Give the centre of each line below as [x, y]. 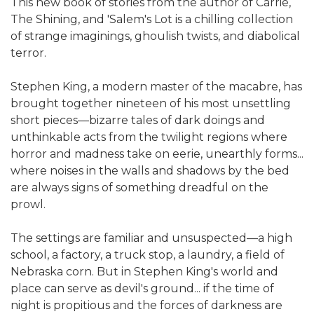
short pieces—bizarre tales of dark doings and [138, 120]
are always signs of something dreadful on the [139, 187]
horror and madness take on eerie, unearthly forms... [157, 153]
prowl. [28, 204]
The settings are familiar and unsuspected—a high [151, 238]
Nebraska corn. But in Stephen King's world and [144, 271]
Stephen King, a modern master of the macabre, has [156, 86]
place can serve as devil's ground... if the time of [142, 288]
